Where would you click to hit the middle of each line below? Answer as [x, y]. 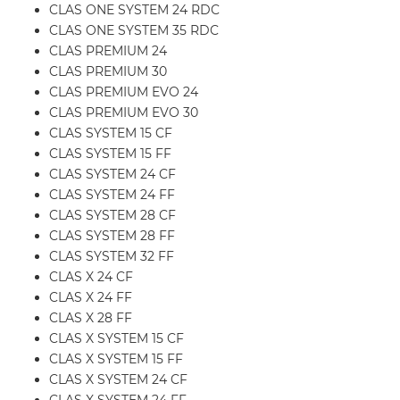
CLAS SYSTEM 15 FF [110, 154]
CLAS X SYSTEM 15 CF [117, 339]
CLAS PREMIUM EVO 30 [124, 113]
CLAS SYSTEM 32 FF [112, 257]
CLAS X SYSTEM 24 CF [118, 380]
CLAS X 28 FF [91, 318]
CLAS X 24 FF [91, 298]
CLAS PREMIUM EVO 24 [124, 92]
